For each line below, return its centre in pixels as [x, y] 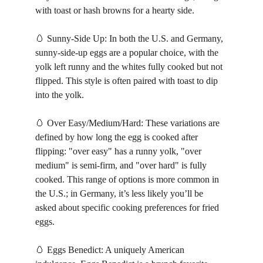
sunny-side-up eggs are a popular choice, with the [128, 53]
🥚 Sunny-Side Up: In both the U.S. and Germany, [130, 38]
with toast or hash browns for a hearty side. [115, 10]
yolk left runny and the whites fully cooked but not [130, 67]
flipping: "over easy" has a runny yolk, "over [119, 151]
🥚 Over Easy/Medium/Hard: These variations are [129, 123]
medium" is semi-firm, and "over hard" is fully [122, 165]
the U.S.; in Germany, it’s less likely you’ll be [120, 193]
